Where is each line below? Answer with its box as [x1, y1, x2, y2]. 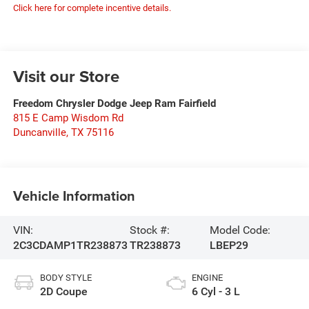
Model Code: [209, 223, 270, 237]
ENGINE [192, 272, 223, 283]
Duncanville [12, 126, 66, 139]
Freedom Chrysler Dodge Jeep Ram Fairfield [12, 97, 216, 110]
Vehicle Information [12, 185, 135, 206]
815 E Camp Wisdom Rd [12, 112, 123, 125]
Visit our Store [12, 64, 119, 89]
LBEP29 [209, 238, 248, 252]
